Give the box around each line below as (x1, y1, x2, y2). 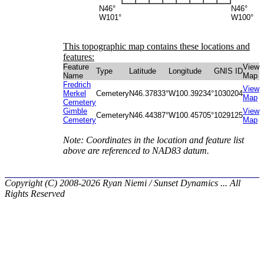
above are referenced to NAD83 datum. (63, 146, 209, 156)
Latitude (129, 67, 156, 75)
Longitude (169, 67, 202, 75)
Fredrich (63, 80, 91, 89)
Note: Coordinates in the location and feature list (63, 135, 244, 145)
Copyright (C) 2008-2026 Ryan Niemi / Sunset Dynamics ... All (5, 178, 240, 188)
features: (63, 52, 94, 62)
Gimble (63, 107, 87, 115)
